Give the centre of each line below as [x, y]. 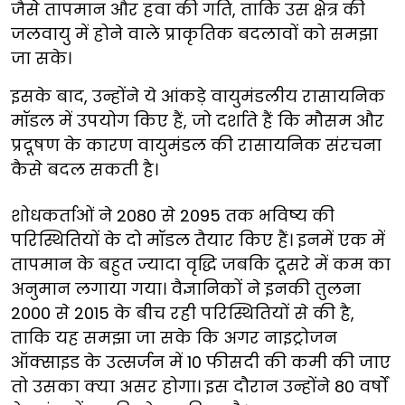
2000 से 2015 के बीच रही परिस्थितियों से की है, [183, 313]
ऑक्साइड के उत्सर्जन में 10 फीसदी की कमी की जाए [201, 362]
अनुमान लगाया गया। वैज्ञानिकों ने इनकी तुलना [186, 288]
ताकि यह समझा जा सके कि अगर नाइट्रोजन [174, 337]
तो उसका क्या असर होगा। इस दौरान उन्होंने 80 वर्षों [199, 386]
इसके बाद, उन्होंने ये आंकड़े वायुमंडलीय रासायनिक [198, 96]
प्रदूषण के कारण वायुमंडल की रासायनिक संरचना [196, 145]
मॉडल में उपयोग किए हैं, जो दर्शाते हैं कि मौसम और [198, 120]
